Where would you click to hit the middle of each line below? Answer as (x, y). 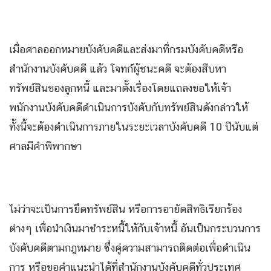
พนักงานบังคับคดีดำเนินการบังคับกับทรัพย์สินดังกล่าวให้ (129, 107)
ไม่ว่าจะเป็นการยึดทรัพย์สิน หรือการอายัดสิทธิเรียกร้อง (126, 209)
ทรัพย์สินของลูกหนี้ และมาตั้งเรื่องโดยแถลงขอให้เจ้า (120, 88)
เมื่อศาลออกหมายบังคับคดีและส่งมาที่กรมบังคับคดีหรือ (126, 49)
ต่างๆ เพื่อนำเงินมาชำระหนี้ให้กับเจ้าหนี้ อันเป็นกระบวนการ (135, 228)
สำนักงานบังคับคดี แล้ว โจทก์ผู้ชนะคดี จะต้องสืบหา (118, 69)
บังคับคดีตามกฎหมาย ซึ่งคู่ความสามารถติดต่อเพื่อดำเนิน (130, 248)
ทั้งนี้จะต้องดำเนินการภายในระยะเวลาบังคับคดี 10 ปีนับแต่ (134, 127)
